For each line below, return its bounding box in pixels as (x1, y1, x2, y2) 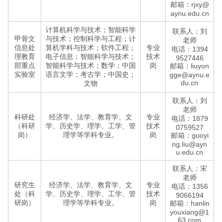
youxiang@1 (170, 208, 209, 216)
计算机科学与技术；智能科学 (46, 26, 136, 34)
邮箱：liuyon (170, 62, 209, 70)
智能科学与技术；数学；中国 (46, 61, 136, 69)
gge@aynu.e (169, 71, 210, 79)
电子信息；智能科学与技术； (46, 53, 136, 60)
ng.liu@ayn (172, 140, 207, 148)
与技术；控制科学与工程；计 (46, 35, 136, 43)
